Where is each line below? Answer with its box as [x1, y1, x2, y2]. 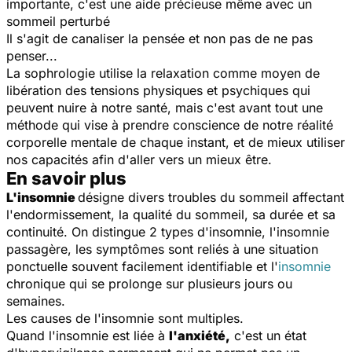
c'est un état [230, 327, 306, 343]
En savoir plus [6, 167, 126, 189]
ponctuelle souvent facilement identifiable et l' [6, 258, 278, 274]
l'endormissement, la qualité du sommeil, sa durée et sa [6, 206, 335, 222]
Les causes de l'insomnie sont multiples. [6, 310, 244, 326]
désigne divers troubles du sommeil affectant [78, 189, 344, 205]
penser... [6, 47, 65, 64]
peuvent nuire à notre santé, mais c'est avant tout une [6, 99, 323, 115]
